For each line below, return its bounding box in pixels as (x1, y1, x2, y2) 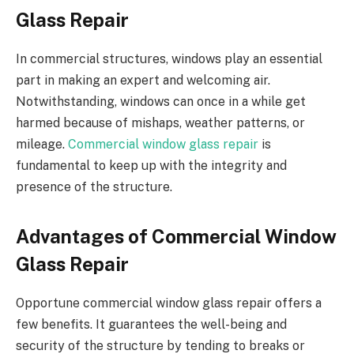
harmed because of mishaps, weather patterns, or (16, 115, 305, 131)
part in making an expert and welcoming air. (16, 73, 270, 88)
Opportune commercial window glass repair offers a (16, 296, 322, 311)
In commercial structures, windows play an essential (16, 51, 322, 67)
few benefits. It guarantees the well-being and (16, 317, 287, 333)
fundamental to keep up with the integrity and (16, 158, 287, 174)
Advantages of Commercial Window (16, 225, 337, 248)
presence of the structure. (16, 179, 172, 195)
